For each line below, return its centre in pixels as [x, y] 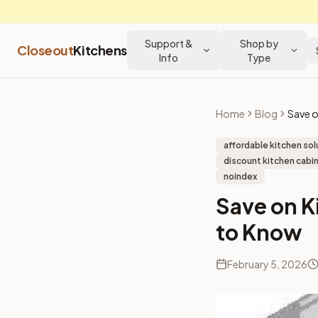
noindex [240, 176]
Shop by [259, 43]
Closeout [45, 50]
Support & [169, 43]
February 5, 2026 [267, 264]
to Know [259, 232]
